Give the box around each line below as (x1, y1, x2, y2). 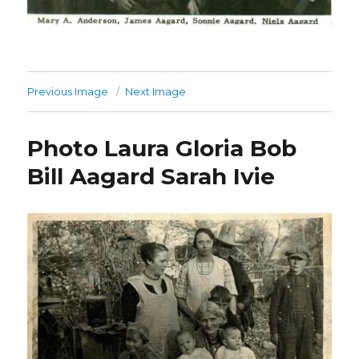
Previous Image (27, 84, 109, 98)
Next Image (125, 84, 187, 98)
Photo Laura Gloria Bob (27, 134, 297, 162)
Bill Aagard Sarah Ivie (27, 162, 276, 190)
